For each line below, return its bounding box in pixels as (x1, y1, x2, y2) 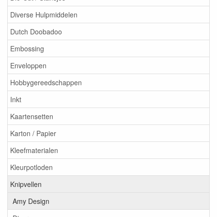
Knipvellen (10, 179, 42, 189)
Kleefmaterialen (10, 145, 58, 155)
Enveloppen (10, 61, 46, 70)
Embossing (10, 44, 44, 53)
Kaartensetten (10, 111, 53, 121)
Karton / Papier (10, 128, 56, 138)
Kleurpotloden (10, 162, 53, 172)
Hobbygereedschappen (10, 77, 82, 87)
